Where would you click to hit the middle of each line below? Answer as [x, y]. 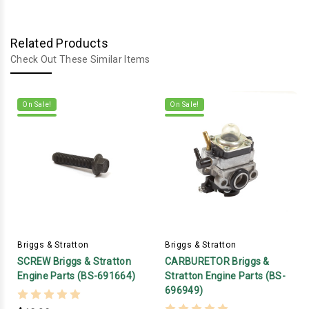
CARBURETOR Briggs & [217, 262]
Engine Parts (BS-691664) [77, 276]
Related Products [59, 43]
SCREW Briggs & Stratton [74, 262]
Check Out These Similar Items [80, 60]
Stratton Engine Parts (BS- [225, 276]
